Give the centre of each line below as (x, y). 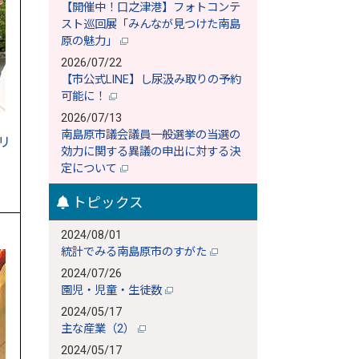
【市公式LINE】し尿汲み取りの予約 (151, 80)
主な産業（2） (99, 329)
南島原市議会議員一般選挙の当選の (151, 135)
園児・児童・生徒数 (113, 290)
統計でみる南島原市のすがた (135, 252)
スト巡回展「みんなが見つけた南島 (151, 24)
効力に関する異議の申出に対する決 (151, 152)
